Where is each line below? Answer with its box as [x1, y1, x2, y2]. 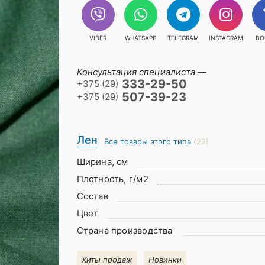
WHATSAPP [125, 34, 156, 41]
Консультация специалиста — [76, 66, 206, 77]
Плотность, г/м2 [76, 173, 148, 185]
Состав [76, 190, 108, 202]
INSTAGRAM [208, 34, 243, 41]
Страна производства [76, 225, 173, 236]
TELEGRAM [167, 34, 199, 41]
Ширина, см [76, 156, 128, 167]
